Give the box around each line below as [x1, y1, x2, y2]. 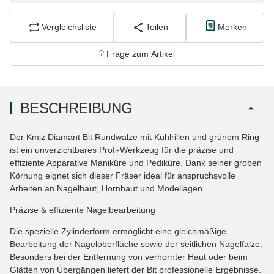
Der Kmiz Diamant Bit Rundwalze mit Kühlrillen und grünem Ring [10, 131, 259, 142]
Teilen [146, 22, 169, 32]
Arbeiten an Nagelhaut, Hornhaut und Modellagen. [10, 183, 205, 193]
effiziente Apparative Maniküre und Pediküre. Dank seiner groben [10, 157, 262, 168]
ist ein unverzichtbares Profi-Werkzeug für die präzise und [10, 144, 234, 155]
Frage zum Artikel [106, 48, 175, 59]
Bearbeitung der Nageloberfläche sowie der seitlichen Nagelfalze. [10, 239, 262, 249]
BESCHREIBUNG [20, 99, 133, 116]
